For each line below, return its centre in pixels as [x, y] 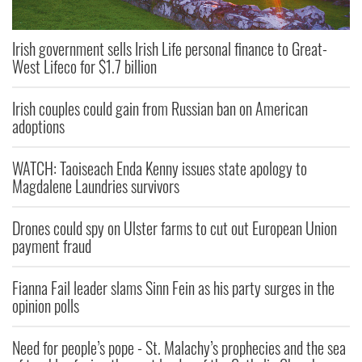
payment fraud [52, 246]
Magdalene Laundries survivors [96, 186]
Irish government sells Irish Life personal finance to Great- [170, 49]
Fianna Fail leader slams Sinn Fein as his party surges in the [173, 288]
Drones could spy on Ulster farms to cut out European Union [175, 228]
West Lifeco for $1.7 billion [84, 67]
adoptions [38, 126]
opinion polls [46, 306]
